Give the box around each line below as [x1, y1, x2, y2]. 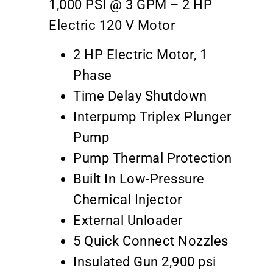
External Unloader [73, 213, 183, 229]
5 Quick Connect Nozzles [73, 233, 229, 249]
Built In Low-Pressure [73, 171, 205, 187]
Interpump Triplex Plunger [73, 109, 232, 125]
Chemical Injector [73, 192, 182, 208]
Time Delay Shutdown [73, 88, 207, 104]
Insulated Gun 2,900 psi [73, 254, 216, 270]
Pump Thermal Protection [73, 151, 232, 166]
